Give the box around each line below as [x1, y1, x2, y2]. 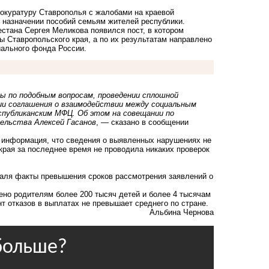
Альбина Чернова [150, 208, 214, 217]
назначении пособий [2, 17, 76, 26]
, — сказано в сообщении [96, 118, 189, 127]
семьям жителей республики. [76, 17, 185, 26]
